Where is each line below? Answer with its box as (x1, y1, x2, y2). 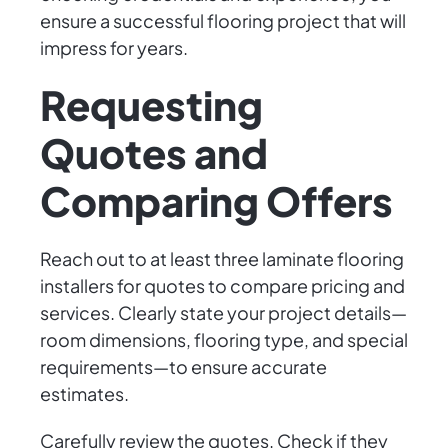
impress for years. (40, 36, 188, 60)
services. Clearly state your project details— (40, 301, 407, 325)
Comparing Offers (40, 175, 393, 227)
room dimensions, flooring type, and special (40, 328, 408, 352)
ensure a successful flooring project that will (40, 9, 406, 33)
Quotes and (40, 127, 268, 179)
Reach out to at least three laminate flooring (40, 247, 404, 271)
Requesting (40, 79, 263, 131)
